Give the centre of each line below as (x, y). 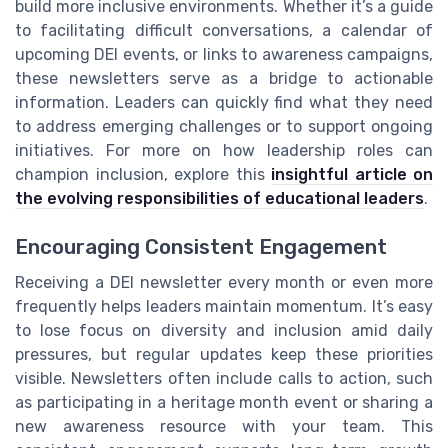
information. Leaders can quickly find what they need (224, 102)
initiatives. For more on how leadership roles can (224, 150)
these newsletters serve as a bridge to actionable (224, 78)
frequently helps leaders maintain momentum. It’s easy (224, 306)
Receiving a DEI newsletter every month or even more (224, 282)
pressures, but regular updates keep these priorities (224, 354)
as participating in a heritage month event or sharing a (224, 402)
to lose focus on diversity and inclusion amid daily (224, 330)
